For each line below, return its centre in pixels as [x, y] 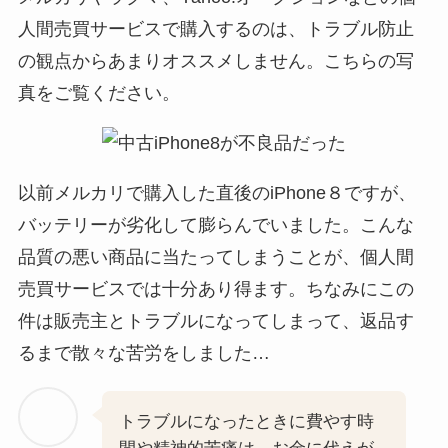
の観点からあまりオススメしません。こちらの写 [215, 60]
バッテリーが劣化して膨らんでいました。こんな [215, 224]
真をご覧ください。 [98, 92]
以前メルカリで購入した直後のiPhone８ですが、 [216, 192]
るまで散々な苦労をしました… [143, 352]
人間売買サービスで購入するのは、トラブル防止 [215, 28]
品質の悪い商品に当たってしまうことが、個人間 [215, 256]
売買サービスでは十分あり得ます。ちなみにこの [215, 288]
